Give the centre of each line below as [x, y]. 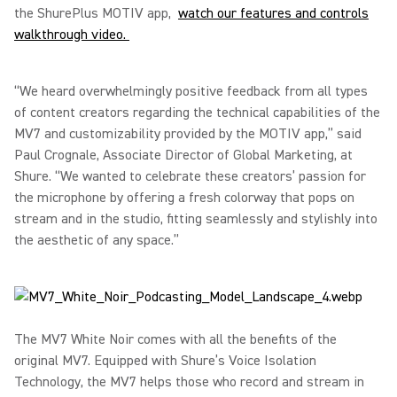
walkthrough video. [72, 34]
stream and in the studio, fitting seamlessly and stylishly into [196, 218]
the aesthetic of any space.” [97, 240]
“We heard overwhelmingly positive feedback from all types [191, 91]
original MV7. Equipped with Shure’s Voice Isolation [165, 360]
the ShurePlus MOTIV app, [96, 13]
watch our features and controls [273, 13]
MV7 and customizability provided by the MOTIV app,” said [188, 133]
